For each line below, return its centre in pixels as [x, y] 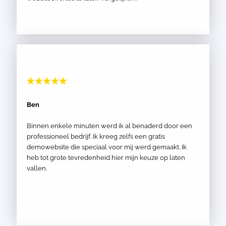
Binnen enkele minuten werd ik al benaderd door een [109, 126]
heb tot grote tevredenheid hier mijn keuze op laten [106, 158]
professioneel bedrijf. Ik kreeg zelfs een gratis [96, 136]
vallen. [37, 168]
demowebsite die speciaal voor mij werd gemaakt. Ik [107, 147]
